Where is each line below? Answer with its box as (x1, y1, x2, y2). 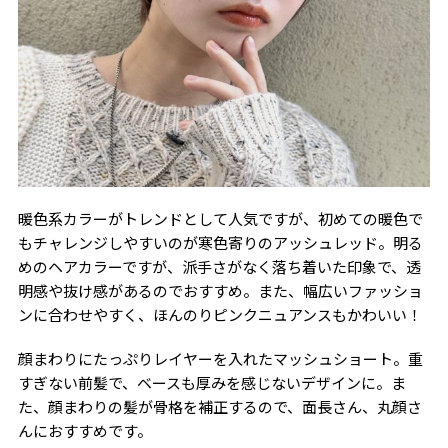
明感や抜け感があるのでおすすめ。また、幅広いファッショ (17, 279, 423, 301)
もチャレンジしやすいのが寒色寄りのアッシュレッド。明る (17, 231, 423, 253)
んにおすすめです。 (17, 419, 152, 441)
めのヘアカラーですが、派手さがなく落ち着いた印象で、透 (17, 255, 421, 277)
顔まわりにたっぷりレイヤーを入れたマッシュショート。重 (17, 347, 423, 369)
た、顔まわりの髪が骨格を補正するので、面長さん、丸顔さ (17, 395, 422, 417)
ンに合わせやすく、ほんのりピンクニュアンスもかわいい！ (17, 303, 422, 325)
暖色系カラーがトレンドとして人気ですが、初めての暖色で (17, 207, 423, 229)
